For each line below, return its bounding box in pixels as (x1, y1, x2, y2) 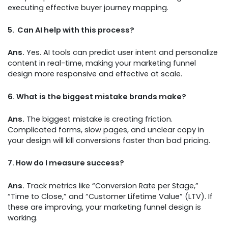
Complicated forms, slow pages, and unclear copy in (8, 124, 204, 135)
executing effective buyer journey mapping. (8, 2, 168, 13)
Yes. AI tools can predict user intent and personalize (24, 47, 218, 58)
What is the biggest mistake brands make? (16, 91, 186, 102)
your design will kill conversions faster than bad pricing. (8, 135, 210, 146)
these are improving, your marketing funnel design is (8, 202, 201, 212)
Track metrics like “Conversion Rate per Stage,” (24, 180, 198, 191)
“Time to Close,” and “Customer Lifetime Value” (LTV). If (8, 191, 213, 202)
